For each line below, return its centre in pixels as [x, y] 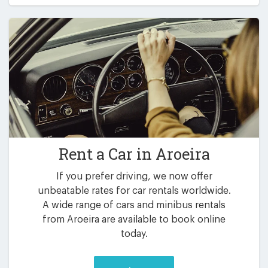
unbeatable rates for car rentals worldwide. [134, 191]
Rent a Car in [107, 153]
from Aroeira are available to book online [134, 220]
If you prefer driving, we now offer [134, 177]
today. [134, 234]
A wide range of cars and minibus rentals [134, 205]
